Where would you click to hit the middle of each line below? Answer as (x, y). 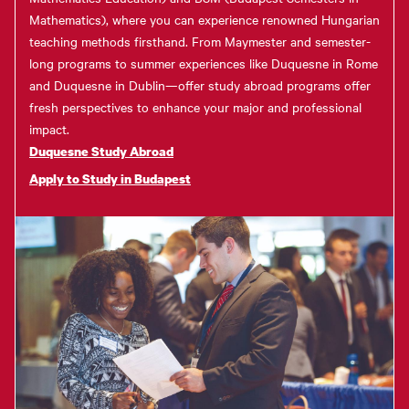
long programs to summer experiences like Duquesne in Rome (204, 63)
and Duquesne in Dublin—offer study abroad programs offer (200, 85)
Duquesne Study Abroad (101, 152)
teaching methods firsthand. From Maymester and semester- (200, 42)
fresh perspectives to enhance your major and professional (195, 107)
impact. (49, 129)
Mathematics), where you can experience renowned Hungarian (204, 20)
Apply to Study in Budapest (110, 179)
